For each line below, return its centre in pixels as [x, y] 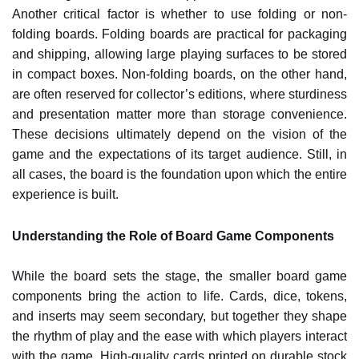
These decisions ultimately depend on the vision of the [179, 134]
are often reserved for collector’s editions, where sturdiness [179, 94]
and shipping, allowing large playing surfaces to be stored [179, 54]
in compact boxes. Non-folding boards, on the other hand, [179, 74]
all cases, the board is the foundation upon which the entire [179, 174]
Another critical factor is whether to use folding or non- [179, 14]
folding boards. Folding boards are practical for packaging [179, 34]
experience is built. [65, 194]
